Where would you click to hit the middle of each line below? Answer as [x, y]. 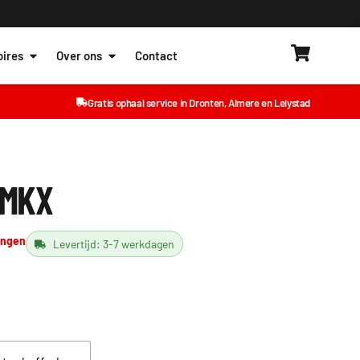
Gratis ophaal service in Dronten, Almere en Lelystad [199, 103]
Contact [156, 55]
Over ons [79, 55]
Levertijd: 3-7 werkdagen [113, 244]
